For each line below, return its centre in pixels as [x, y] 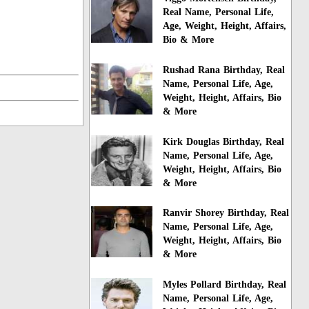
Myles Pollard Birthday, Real [225, 285]
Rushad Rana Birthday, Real [224, 70]
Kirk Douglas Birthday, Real [224, 141]
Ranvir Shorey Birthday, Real [226, 213]
